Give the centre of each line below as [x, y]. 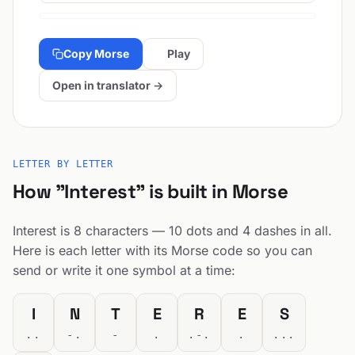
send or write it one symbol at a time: [124, 270]
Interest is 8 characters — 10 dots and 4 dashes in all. [172, 231]
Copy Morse [96, 53]
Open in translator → [108, 85]
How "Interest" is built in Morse [151, 191]
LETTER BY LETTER [63, 164]
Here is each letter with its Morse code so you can [162, 250]
